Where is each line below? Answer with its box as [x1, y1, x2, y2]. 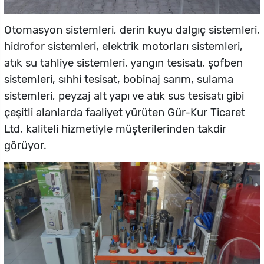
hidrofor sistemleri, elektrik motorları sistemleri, [4, 40, 243, 54]
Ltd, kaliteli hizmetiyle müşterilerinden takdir [4, 123, 226, 136]
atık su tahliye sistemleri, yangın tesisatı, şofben [4, 57, 243, 70]
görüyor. [4, 139, 47, 153]
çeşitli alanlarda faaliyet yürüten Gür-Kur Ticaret [4, 106, 245, 120]
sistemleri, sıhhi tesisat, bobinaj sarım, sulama [4, 73, 233, 87]
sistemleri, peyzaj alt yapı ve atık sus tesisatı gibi [4, 90, 244, 103]
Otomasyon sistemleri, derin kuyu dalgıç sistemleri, [4, 24, 260, 37]
